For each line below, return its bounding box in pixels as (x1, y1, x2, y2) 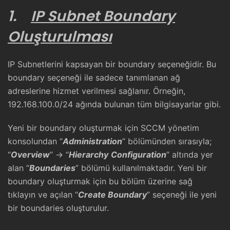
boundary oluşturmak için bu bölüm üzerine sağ (8, 176, 193, 186)
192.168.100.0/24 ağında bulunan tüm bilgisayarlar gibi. (8, 99, 221, 109)
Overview (11, 149, 50, 160)
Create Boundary (78, 189, 147, 200)
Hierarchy (69, 149, 108, 160)
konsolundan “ (8, 136, 63, 146)
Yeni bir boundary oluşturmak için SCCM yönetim (8, 123, 199, 133)
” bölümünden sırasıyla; (122, 136, 212, 146)
